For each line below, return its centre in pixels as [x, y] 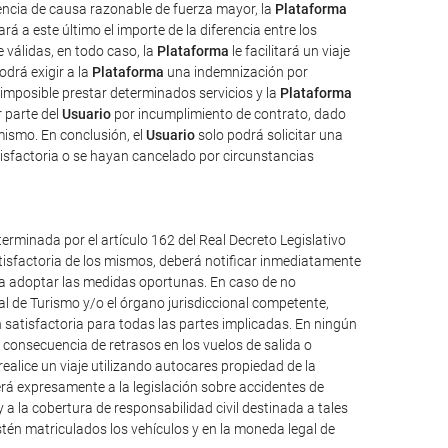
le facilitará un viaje [289, 51]
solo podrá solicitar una [269, 135]
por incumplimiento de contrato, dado [228, 114]
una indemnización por [236, 72]
